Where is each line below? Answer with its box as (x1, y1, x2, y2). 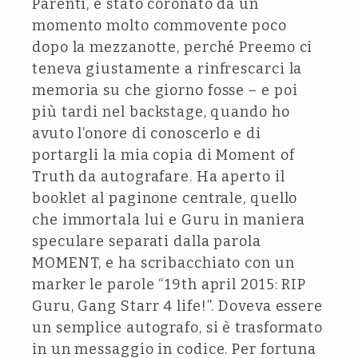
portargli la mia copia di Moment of (32, 146, 295, 164)
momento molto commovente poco (32, 17, 288, 34)
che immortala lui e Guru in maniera (32, 211, 305, 229)
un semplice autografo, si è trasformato (32, 319, 324, 336)
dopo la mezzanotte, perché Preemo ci (32, 38, 313, 56)
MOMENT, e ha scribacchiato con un (32, 254, 295, 272)
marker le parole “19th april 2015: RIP (32, 276, 307, 293)
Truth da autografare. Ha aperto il (32, 168, 285, 185)
